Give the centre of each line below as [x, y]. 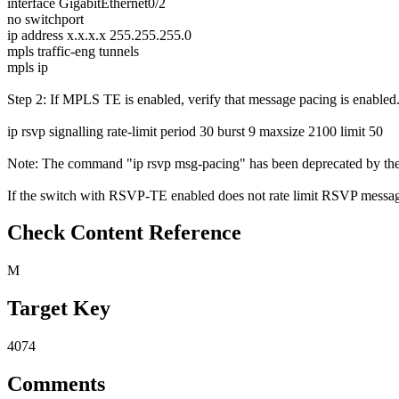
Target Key [59, 309]
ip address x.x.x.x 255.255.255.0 [99, 35]
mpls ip [28, 67]
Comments [56, 384]
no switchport [45, 19]
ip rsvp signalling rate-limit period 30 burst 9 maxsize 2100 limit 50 [195, 131]
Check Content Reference [124, 233]
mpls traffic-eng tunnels [73, 51]
